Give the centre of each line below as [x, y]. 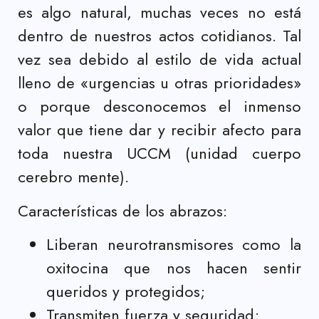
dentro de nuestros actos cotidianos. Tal [159, 36]
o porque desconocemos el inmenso [159, 106]
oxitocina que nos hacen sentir [174, 267]
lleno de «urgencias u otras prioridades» [159, 83]
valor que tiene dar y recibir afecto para [159, 130]
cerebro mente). [73, 177]
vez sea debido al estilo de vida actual [159, 59]
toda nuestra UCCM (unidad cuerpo [159, 153]
